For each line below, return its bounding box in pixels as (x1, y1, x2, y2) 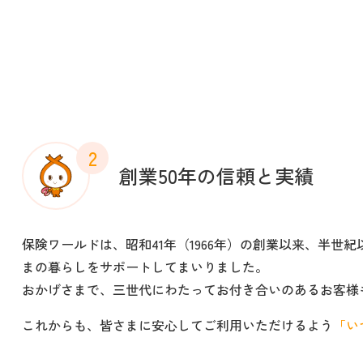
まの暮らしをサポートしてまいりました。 (22, 257, 268, 277)
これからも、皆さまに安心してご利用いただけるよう (22, 315, 333, 335)
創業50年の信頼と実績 (119, 161, 314, 190)
